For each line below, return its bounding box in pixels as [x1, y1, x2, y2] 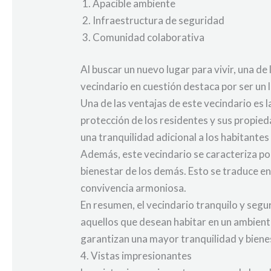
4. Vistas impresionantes [80, 249, 192, 263]
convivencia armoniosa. [80, 181, 187, 195]
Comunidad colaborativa [93, 30, 205, 44]
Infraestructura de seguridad [93, 13, 225, 27]
